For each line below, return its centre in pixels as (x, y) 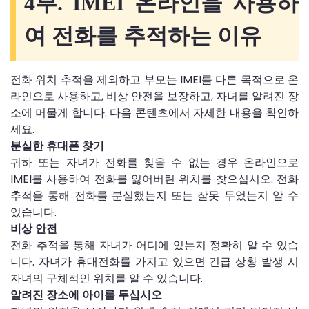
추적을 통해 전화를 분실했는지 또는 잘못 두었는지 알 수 (154, 195)
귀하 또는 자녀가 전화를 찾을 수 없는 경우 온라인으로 (154, 162)
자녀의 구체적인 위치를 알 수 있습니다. (107, 278)
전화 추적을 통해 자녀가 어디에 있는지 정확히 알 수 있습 (154, 245)
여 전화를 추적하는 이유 (143, 36)
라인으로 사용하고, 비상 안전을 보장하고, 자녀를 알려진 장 (154, 96)
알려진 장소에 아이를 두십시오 (86, 295)
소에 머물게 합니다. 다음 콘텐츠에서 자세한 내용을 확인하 (154, 112)
